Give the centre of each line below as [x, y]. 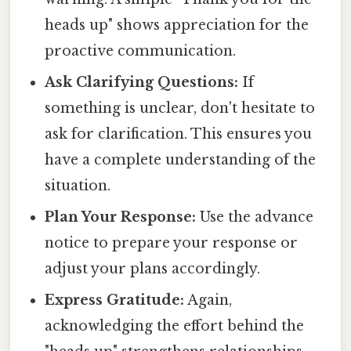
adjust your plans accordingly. [153, 269]
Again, [208, 300]
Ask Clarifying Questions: [142, 83]
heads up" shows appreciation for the [177, 25]
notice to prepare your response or [172, 243]
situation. [78, 186]
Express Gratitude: [115, 300]
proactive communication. [141, 51]
